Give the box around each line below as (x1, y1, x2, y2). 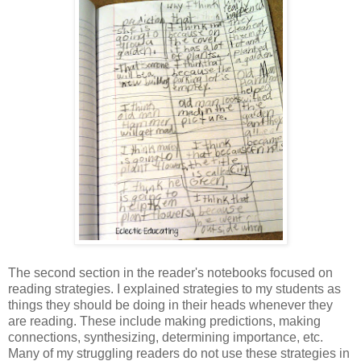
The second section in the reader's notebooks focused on (8, 266, 333, 280)
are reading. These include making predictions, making (8, 314, 321, 329)
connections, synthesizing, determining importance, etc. (8, 330, 323, 345)
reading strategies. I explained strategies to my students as (8, 282, 341, 297)
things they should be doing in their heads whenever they (8, 298, 333, 313)
